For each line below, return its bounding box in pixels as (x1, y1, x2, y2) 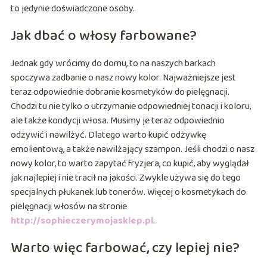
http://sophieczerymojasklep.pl (10, 213, 153, 228)
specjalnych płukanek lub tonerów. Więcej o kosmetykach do (10, 184, 246, 200)
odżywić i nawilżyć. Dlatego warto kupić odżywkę (10, 127, 206, 142)
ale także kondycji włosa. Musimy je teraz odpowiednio (10, 113, 225, 128)
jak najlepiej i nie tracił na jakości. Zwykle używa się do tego (10, 170, 241, 185)
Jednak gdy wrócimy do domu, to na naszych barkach (10, 55, 216, 71)
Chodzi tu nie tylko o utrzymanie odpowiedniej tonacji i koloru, (10, 98, 251, 114)
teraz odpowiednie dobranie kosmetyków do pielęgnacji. (10, 84, 229, 100)
